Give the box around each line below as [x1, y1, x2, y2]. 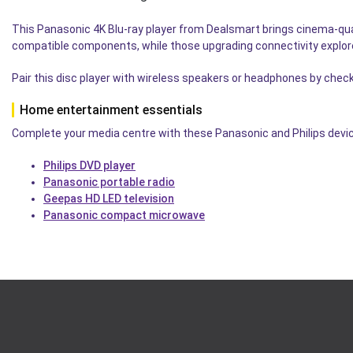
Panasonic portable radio [43, 176, 175, 189]
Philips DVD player [43, 159, 136, 173]
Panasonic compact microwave [43, 209, 205, 222]
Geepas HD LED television [43, 192, 174, 206]
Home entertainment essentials [20, 102, 203, 118]
